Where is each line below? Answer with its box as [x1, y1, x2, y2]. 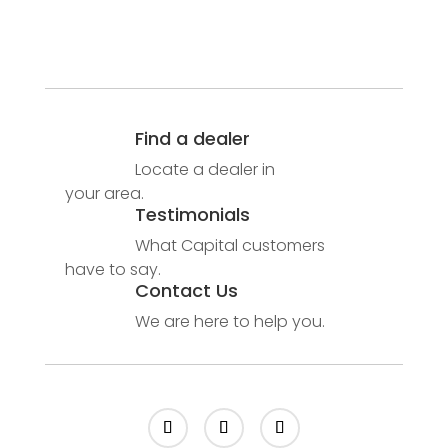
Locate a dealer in [134, 158, 275, 182]
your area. [64, 182, 144, 206]
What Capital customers [134, 234, 325, 258]
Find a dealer [134, 126, 250, 152]
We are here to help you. [134, 310, 325, 334]
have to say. [64, 258, 161, 282]
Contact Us [134, 278, 238, 304]
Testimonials [134, 202, 250, 228]
